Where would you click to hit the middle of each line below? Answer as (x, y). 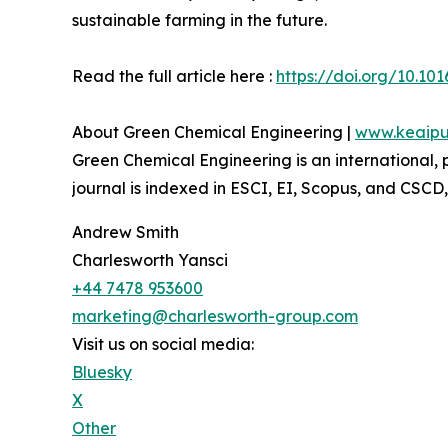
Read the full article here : (174, 76)
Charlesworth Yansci (150, 260)
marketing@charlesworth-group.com (215, 316)
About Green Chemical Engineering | (213, 132)
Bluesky (102, 372)
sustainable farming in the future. (199, 20)
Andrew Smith (125, 232)
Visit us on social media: (163, 344)
